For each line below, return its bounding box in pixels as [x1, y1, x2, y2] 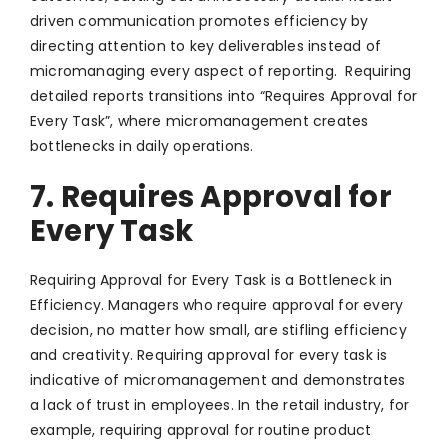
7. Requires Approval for [30, 177, 392, 218]
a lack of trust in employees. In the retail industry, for [30, 395, 410, 416]
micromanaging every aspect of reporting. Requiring [30, 61, 412, 82]
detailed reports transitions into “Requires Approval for [30, 86, 418, 107]
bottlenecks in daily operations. [30, 136, 254, 157]
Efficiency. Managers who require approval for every [30, 295, 404, 316]
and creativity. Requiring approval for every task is [30, 345, 388, 366]
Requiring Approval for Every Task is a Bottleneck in [30, 270, 393, 291]
